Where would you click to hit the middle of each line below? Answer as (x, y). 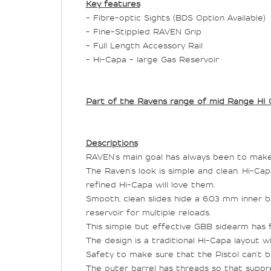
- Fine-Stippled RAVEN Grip (143, 32)
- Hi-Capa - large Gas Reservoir (152, 60)
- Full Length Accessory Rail (144, 46)
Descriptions (112, 144)
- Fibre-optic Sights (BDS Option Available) (175, 18)
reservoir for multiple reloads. (148, 213)
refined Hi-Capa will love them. (150, 185)
